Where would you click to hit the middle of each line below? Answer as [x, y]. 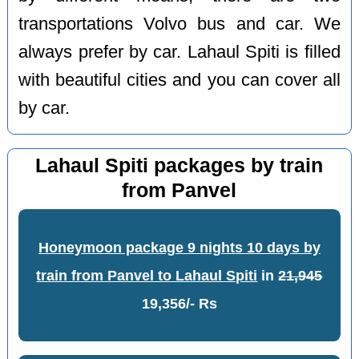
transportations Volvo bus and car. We [179, 24]
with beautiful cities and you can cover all [179, 81]
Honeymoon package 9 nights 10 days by [179, 248]
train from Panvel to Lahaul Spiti [147, 276]
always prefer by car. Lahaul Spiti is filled [179, 52]
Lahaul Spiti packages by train [179, 165]
